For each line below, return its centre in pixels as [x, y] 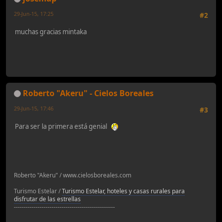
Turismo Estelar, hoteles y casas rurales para [123, 191]
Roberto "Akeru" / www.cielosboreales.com [73, 175]
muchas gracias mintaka [51, 31]
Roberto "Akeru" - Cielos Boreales [88, 93]
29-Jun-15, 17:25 [34, 13]
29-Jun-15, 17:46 [34, 108]
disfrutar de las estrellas [47, 199]
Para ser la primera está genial [62, 126]
